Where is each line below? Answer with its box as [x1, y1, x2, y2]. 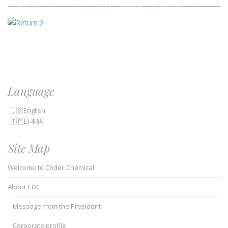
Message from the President [13, 201, 101, 211]
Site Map [8, 140, 50, 156]
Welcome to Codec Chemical [8, 162, 94, 172]
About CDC [8, 182, 40, 191]
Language [8, 83, 54, 99]
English [23, 105, 45, 115]
